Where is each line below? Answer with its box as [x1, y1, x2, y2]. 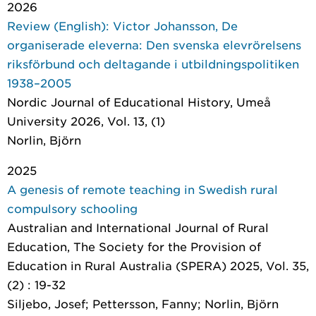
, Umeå [230, 95, 271, 109]
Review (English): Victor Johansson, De [7, 18, 238, 32]
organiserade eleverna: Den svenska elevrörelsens [7, 37, 301, 51]
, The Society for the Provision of [67, 239, 261, 253]
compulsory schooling [7, 201, 138, 215]
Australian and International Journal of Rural [7, 220, 269, 234]
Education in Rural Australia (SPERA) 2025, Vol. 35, [7, 258, 309, 272]
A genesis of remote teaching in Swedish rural [7, 182, 278, 196]
